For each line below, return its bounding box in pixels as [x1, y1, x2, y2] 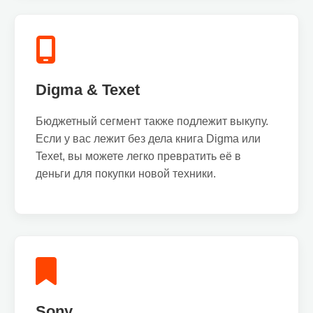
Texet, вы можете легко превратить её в [36, 150, 241, 162]
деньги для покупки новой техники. [36, 168, 216, 180]
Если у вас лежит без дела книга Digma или [36, 133, 261, 145]
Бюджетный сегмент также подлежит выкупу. [36, 115, 268, 127]
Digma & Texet [36, 81, 140, 99]
